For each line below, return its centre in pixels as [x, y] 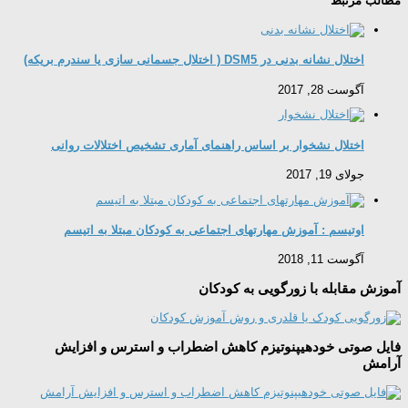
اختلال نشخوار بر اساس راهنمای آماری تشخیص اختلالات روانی [208, 145]
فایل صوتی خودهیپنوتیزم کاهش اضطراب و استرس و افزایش [228, 346]
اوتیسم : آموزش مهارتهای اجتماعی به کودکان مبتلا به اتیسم [214, 230]
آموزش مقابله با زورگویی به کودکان [300, 288]
